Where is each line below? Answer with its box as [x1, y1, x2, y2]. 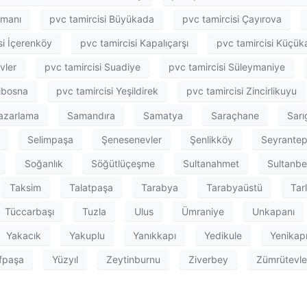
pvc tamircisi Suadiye [45, 61, 140, 73]
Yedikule [204, 229, 242, 241]
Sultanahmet [183, 157, 239, 169]
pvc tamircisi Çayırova [182, 13, 282, 25]
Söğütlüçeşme [91, 157, 155, 169]
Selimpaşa [27, 133, 73, 145]
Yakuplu [69, 229, 105, 241]
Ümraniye [182, 205, 224, 217]
